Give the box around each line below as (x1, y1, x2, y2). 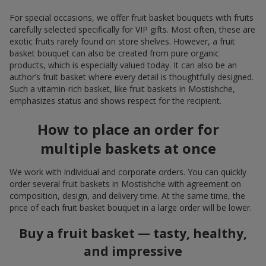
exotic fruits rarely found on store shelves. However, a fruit (9, 36, 235, 47)
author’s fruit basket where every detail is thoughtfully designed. (9, 71, 254, 83)
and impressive (84, 242, 182, 259)
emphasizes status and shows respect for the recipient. (9, 95, 221, 107)
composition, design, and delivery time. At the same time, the (9, 190, 245, 202)
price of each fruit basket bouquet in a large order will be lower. (9, 202, 252, 214)
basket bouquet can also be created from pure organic (9, 47, 219, 59)
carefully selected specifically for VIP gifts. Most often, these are (9, 24, 255, 36)
